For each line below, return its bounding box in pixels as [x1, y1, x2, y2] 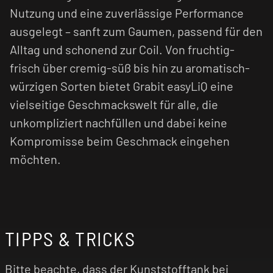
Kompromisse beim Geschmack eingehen [10, 133, 230, 148]
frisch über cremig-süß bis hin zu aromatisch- [10, 60, 250, 75]
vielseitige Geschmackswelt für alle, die [10, 96, 218, 112]
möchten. [10, 151, 61, 166]
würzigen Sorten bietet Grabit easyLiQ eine [10, 78, 233, 93]
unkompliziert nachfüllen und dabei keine [10, 115, 227, 130]
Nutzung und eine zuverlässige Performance [10, 5, 244, 20]
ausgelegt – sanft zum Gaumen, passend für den [10, 23, 263, 38]
